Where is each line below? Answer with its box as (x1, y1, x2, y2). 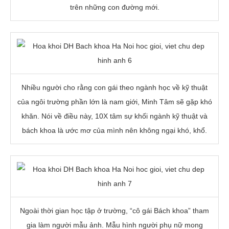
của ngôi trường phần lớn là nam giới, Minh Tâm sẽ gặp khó (17, 97, 212, 106)
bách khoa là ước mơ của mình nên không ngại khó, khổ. (22, 126, 207, 134)
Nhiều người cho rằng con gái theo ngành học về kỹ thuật (21, 83, 208, 91)
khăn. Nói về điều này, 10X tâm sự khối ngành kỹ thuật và (21, 111, 208, 120)
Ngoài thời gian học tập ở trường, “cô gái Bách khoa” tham (20, 206, 209, 215)
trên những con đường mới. (70, 3, 159, 11)
